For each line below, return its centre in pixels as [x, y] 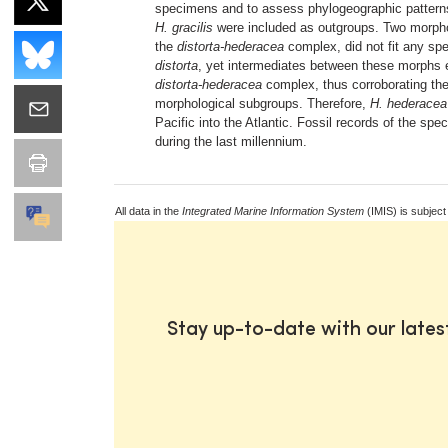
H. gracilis [184, 27]
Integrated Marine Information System [273, 210]
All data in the [148, 210]
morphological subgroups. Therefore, [262, 103]
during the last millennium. [231, 141]
